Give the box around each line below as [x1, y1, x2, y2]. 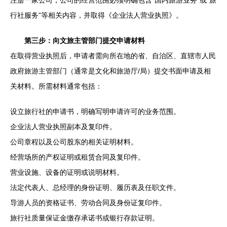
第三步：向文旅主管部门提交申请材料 [24, 36, 145, 45]
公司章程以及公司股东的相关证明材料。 [10, 137, 138, 146]
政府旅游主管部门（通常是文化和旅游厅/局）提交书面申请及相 [10, 66, 211, 75]
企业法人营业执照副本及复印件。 [10, 122, 117, 131]
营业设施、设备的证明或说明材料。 [10, 168, 124, 176]
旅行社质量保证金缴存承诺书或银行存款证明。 [10, 213, 159, 222]
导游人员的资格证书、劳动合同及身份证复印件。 [10, 198, 166, 207]
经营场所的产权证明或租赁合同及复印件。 [10, 153, 145, 161]
